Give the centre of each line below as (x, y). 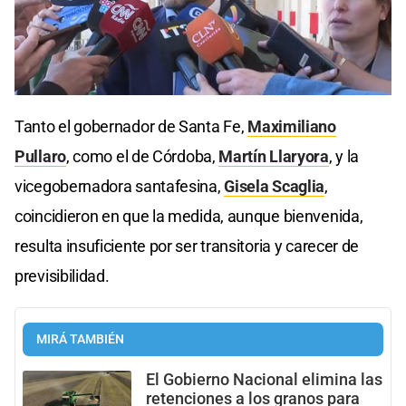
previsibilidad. (62, 275)
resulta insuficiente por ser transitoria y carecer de (187, 246)
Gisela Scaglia (275, 186)
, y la (344, 156)
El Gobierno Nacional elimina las (264, 379)
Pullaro (40, 156)
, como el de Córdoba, (142, 156)
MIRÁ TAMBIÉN (80, 339)
